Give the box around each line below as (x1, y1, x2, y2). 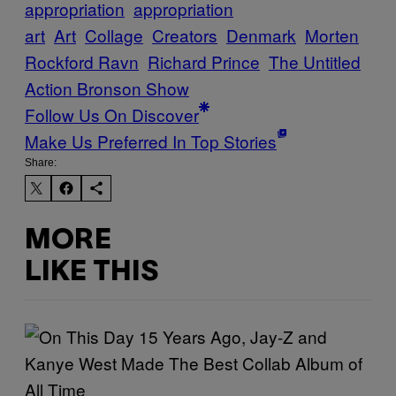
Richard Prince (148, 49, 260, 74)
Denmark (226, 23, 296, 48)
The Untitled (269, 49, 361, 74)
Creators (152, 23, 217, 48)
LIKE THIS (25, 259, 158, 286)
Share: (25, 156, 57, 170)
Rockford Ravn (25, 49, 139, 74)
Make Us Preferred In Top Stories (25, 129, 277, 154)
